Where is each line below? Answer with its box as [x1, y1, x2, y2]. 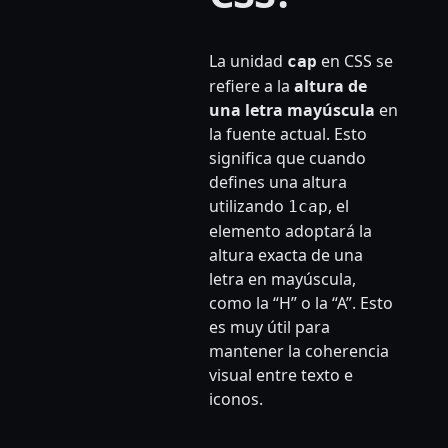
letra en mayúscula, [208, 268, 356, 291]
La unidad [208, 50, 287, 73]
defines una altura [208, 171, 347, 194]
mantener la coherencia [208, 340, 389, 363]
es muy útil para [208, 316, 330, 339]
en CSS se [316, 50, 393, 73]
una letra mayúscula [208, 99, 375, 122]
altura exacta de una [208, 244, 363, 267]
